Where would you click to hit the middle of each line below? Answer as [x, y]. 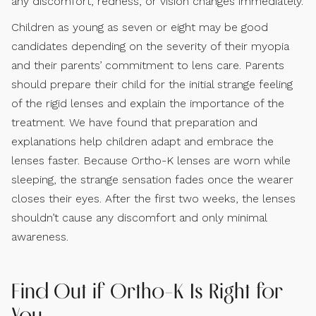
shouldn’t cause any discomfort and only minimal [139, 217]
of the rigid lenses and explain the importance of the [148, 103]
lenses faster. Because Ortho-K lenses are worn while [151, 160]
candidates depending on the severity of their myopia [150, 46]
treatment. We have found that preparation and [134, 122]
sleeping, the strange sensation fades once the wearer [152, 179]
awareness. [40, 236]
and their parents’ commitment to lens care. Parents [148, 65]
